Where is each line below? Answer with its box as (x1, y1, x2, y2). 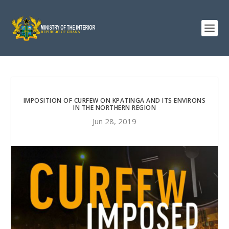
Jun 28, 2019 (93, 116, 136, 126)
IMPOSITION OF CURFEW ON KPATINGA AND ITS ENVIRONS (23, 96, 206, 105)
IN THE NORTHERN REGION (73, 103, 156, 112)
